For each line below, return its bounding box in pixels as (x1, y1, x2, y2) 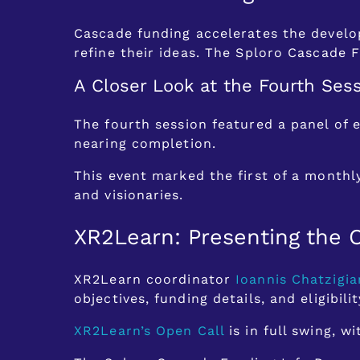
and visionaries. (74, 187, 184, 203)
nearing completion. (74, 136, 216, 152)
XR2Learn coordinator (74, 271, 236, 287)
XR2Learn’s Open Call (74, 322, 230, 338)
